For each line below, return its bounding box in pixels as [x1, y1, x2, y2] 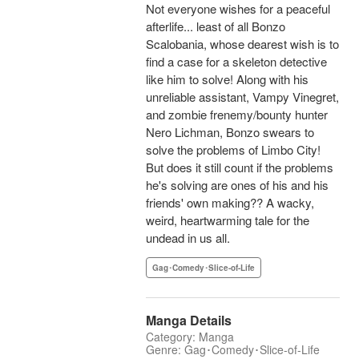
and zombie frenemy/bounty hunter [146, 106, 328, 123]
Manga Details [146, 311, 232, 330]
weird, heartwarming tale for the [146, 212, 309, 229]
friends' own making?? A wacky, [146, 194, 314, 212]
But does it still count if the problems [146, 159, 333, 176]
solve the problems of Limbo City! [146, 141, 321, 159]
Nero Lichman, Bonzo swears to [146, 123, 314, 141]
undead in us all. [146, 229, 230, 247]
